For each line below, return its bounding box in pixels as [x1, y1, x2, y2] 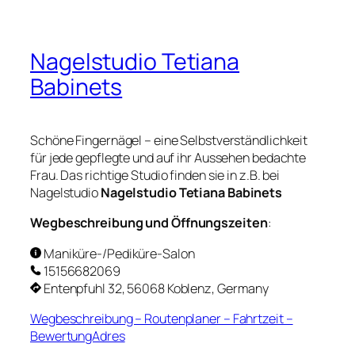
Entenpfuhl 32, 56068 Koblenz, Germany [41, 279, 269, 297]
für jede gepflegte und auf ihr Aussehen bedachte [30, 149, 307, 167]
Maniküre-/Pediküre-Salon [41, 244, 195, 262]
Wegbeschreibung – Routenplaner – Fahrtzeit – [30, 309, 293, 327]
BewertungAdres [30, 326, 125, 345]
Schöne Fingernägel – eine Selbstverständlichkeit [30, 132, 308, 150]
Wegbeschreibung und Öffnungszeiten [30, 214, 268, 232]
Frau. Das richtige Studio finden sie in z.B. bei [30, 166, 281, 185]
